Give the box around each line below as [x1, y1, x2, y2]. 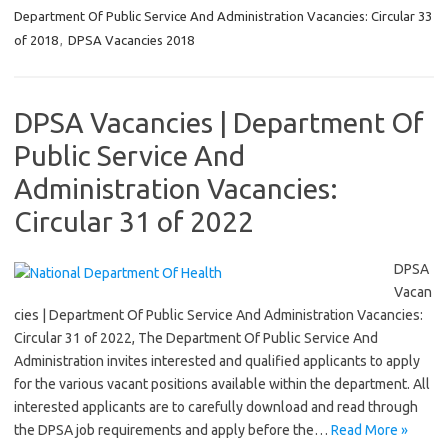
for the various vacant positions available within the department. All [14, 376, 430, 392]
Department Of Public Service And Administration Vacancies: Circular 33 [14, 9, 432, 23]
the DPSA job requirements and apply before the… [14, 422, 331, 438]
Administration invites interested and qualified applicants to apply [14, 353, 420, 369]
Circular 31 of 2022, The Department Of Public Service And [14, 330, 378, 346]
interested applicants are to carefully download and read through [14, 399, 418, 415]
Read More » [331, 422, 408, 438]
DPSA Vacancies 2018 [68, 33, 194, 47]
